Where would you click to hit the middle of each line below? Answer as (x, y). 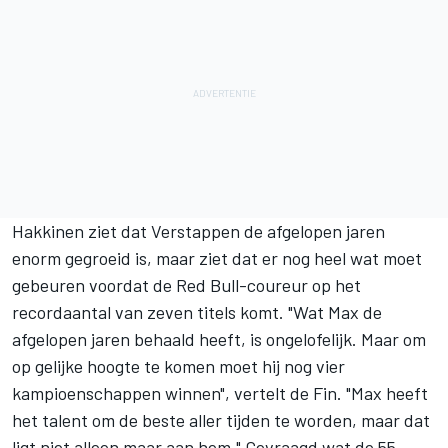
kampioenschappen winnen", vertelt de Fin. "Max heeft (220, 392)
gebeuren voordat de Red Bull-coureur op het (186, 284)
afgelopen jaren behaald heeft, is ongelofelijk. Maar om (219, 338)
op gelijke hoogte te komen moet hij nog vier (178, 365)
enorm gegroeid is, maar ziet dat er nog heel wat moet (217, 257)
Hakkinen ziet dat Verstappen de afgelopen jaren (198, 230)
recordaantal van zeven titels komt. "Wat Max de (197, 311)
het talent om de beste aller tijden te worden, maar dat (221, 419)
